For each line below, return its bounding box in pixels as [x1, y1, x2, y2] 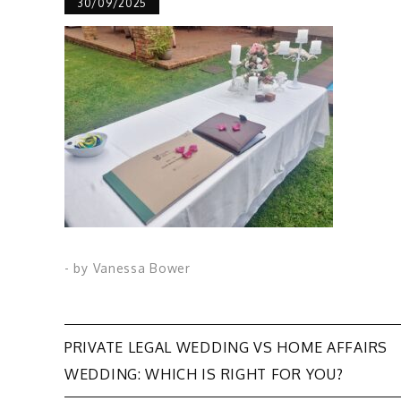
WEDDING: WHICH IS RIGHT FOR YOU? [64, 364, 344, 383]
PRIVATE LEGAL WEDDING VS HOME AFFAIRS [64, 337, 388, 356]
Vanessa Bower [92, 260, 191, 276]
